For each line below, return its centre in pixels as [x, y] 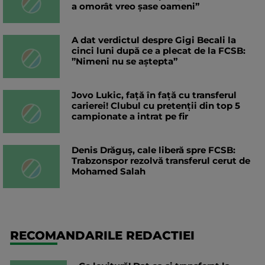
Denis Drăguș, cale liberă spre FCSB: [153, 150]
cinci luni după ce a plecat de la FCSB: [159, 51]
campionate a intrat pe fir [130, 117]
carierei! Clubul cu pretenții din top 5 [156, 106]
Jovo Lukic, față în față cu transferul [154, 95]
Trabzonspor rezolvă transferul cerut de [161, 161]
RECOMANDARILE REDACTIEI [102, 236]
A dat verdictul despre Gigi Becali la [154, 40]
